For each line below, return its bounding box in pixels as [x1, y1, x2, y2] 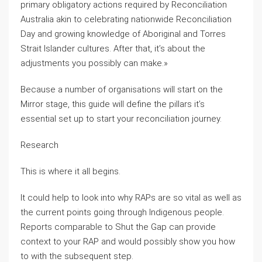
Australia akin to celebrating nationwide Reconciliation [20, 14, 232, 25]
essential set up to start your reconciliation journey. [20, 113, 222, 124]
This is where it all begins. [20, 166, 120, 177]
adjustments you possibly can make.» [20, 58, 168, 68]
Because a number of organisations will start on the [20, 84, 223, 95]
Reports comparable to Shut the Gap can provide [20, 222, 216, 232]
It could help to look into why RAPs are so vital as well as [20, 192, 242, 203]
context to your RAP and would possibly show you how [20, 236, 235, 247]
